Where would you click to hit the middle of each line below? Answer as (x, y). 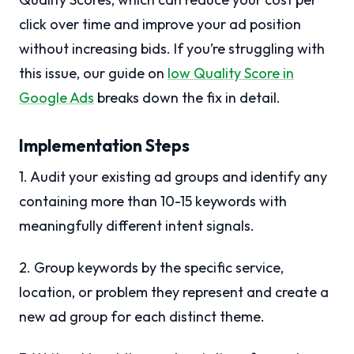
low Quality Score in (231, 73)
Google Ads (56, 98)
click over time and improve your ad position (160, 24)
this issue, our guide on (93, 73)
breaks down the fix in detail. (187, 98)
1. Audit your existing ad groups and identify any (173, 177)
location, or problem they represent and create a (174, 292)
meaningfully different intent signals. (137, 226)
